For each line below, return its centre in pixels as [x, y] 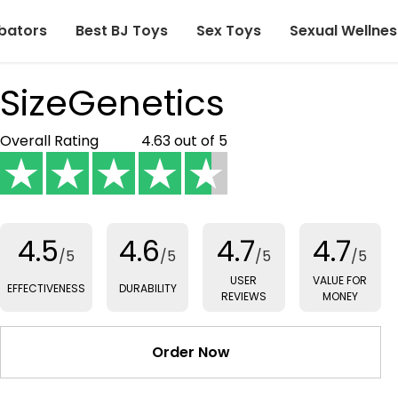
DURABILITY [147, 288]
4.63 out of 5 [184, 141]
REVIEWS [243, 296]
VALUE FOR [340, 280]
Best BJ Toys [122, 31]
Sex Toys [229, 31]
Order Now [191, 352]
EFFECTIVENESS [46, 288]
